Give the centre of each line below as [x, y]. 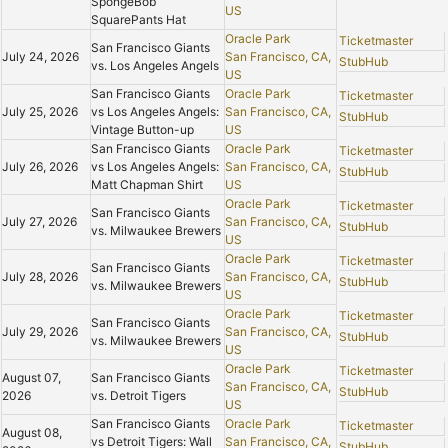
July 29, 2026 [40, 332]
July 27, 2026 [39, 222]
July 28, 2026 [40, 277]
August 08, [32, 433]
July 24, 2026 [40, 57]
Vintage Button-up [142, 130]
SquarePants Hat [138, 20]
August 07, [31, 378]
